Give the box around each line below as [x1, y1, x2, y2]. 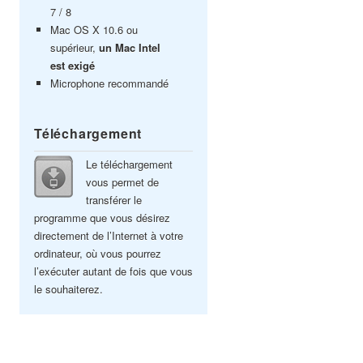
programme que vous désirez [34, 210, 170, 225]
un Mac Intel [99, 40, 160, 55]
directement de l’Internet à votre [34, 228, 183, 243]
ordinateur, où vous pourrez [34, 246, 161, 261]
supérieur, [50, 40, 99, 55]
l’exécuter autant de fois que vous [34, 263, 193, 279]
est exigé [50, 58, 95, 73]
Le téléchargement [86, 156, 173, 172]
